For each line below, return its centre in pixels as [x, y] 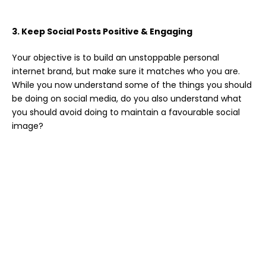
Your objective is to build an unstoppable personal [115, 57]
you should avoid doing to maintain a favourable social [126, 112]
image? [28, 126]
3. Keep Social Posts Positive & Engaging [102, 31]
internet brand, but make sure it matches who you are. [126, 71]
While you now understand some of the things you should [132, 85]
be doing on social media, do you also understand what [127, 98]
